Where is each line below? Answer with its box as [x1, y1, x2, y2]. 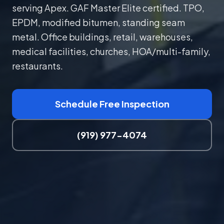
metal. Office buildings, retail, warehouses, [12, 30, 193, 42]
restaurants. [12, 59, 63, 71]
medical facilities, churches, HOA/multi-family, [12, 45, 210, 57]
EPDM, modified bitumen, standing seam [12, 16, 185, 28]
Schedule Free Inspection [54, 97, 169, 109]
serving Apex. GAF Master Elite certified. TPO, [12, 1, 204, 13]
